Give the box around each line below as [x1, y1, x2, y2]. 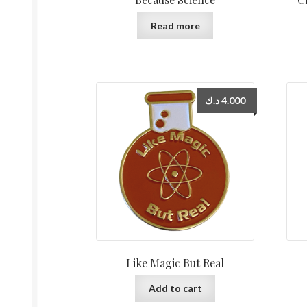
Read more [150, 19, 200, 32]
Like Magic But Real [126, 255, 225, 270]
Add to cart [148, 282, 202, 295]
